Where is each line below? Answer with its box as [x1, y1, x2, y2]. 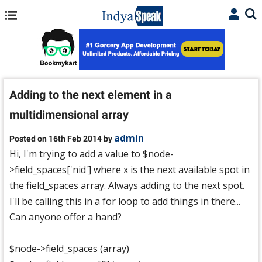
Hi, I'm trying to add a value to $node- [9, 147, 174, 160]
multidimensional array [9, 108, 129, 122]
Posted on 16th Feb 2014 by [9, 134, 114, 143]
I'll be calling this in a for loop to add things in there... [9, 195, 240, 208]
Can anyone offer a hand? [9, 211, 122, 223]
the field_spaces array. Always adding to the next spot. [9, 179, 244, 192]
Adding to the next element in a [9, 88, 172, 102]
